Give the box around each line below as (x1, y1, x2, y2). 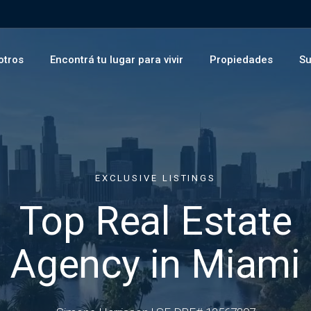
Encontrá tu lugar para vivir (50, 53, 184, 66)
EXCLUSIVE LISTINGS (94, 172, 217, 183)
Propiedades (210, 53, 274, 66)
